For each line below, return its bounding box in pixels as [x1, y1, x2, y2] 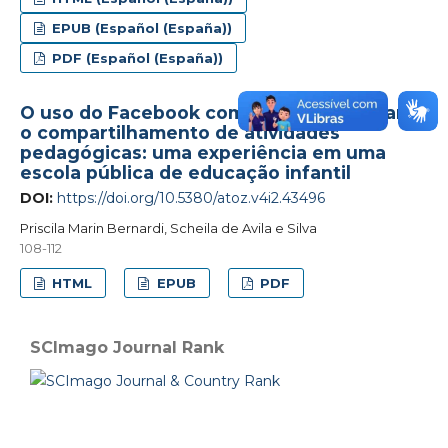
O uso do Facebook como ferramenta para [19, 101, 414, 123]
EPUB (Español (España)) [48, 19, 233, 36]
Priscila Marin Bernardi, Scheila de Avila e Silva [19, 219, 317, 236]
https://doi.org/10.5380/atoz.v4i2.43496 [56, 188, 325, 207]
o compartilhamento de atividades [19, 121, 340, 143]
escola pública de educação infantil [19, 161, 351, 183]
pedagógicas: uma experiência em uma [19, 141, 386, 163]
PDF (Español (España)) [48, 49, 224, 66]
